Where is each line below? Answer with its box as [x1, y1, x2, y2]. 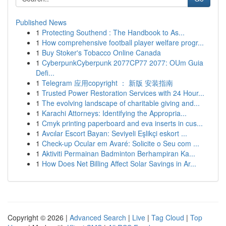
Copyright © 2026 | [8, 212, 70, 222]
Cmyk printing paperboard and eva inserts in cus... [42, 118, 203, 128]
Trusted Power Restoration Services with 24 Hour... [42, 88, 204, 98]
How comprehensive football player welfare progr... [42, 37, 204, 47]
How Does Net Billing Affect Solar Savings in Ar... [42, 158, 196, 168]
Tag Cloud [151, 212, 184, 222]
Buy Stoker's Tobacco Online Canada [42, 47, 161, 58]
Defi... [36, 68, 54, 78]
